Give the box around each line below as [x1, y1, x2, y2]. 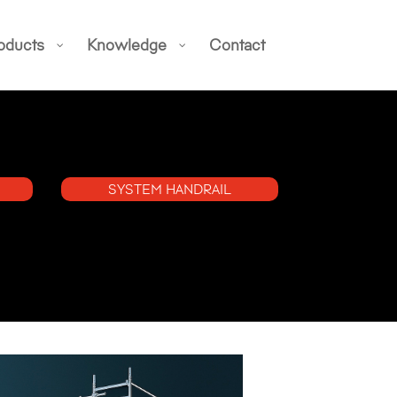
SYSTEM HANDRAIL [107, 179, 231, 198]
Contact [208, 35, 265, 55]
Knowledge [86, 35, 167, 55]
